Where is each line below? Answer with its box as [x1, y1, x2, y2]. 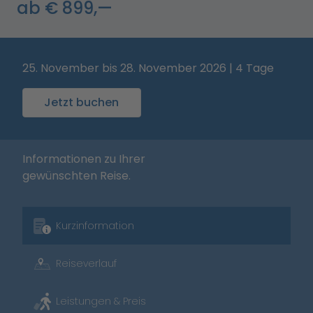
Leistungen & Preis [56, 294, 146, 308]
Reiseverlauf [56, 256, 117, 270]
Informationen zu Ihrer [22, 151, 145, 167]
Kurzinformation [56, 219, 134, 233]
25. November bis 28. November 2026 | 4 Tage [22, 60, 274, 76]
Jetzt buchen [44, 94, 119, 110]
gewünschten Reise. [22, 168, 131, 184]
